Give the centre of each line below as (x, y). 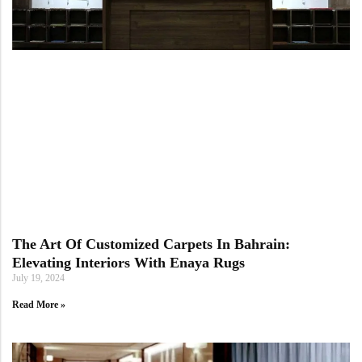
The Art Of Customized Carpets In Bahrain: (151, 244)
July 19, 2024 (38, 278)
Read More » (39, 305)
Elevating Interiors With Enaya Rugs (128, 263)
